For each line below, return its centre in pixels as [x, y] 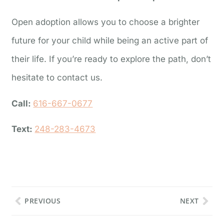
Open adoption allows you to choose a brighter [106, 22]
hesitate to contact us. [57, 78]
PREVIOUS [43, 201]
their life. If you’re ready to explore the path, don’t [111, 59]
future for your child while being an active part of [110, 41]
